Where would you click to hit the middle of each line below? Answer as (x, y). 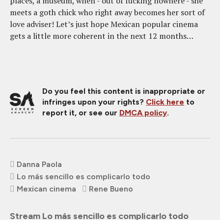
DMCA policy (143, 113)
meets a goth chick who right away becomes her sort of (107, 13)
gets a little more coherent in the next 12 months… (102, 36)
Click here (165, 102)
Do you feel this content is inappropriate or (124, 91)
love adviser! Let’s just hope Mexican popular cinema (104, 24)
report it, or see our (81, 113)
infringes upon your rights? (94, 102)
